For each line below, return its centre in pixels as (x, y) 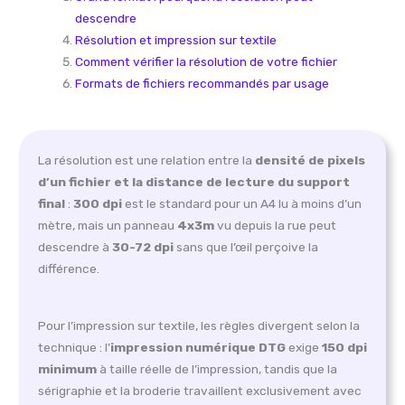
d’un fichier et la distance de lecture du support (193, 181)
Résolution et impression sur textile (175, 40)
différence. (68, 268)
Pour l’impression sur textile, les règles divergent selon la (198, 326)
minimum (67, 369)
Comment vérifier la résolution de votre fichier (206, 62)
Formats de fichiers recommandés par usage (202, 84)
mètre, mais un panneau (107, 225)
